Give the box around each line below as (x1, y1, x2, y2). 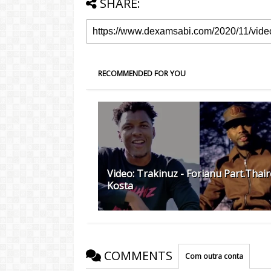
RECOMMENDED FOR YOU (98, 68, 186, 79)
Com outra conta (185, 251, 243, 262)
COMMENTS (104, 247, 172, 264)
